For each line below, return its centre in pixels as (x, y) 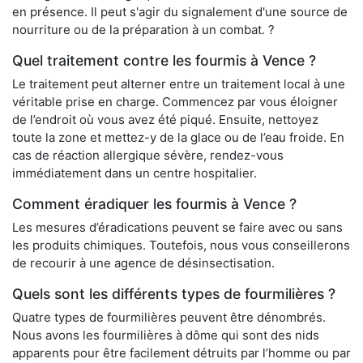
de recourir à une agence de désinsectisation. (143, 263)
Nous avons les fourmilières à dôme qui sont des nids (166, 335)
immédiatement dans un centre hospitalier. (135, 173)
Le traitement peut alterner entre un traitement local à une (179, 84)
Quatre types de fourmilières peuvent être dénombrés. (169, 318)
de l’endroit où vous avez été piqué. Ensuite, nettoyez (165, 120)
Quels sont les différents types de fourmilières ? (174, 294)
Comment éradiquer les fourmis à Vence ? (154, 204)
